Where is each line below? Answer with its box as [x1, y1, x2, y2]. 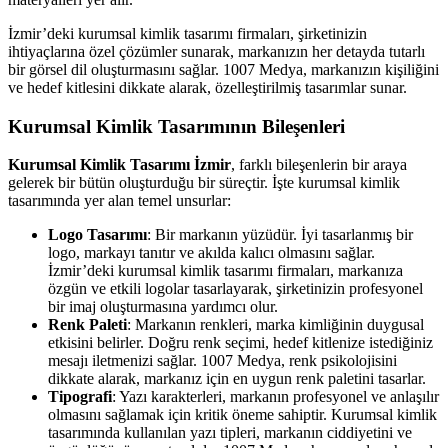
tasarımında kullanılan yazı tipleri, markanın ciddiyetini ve [48, 424, 412, 442]
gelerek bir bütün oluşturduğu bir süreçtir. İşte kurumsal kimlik [8, 174, 400, 192]
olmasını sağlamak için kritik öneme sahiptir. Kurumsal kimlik [48, 406, 437, 424]
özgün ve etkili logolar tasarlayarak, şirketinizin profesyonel [48, 280, 423, 298]
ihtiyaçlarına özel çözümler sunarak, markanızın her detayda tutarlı [8, 43, 425, 60]
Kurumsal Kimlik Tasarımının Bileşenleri [8, 115, 345, 137]
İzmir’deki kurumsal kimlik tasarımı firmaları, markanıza [48, 262, 403, 280]
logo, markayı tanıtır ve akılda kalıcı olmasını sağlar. [48, 244, 375, 262]
